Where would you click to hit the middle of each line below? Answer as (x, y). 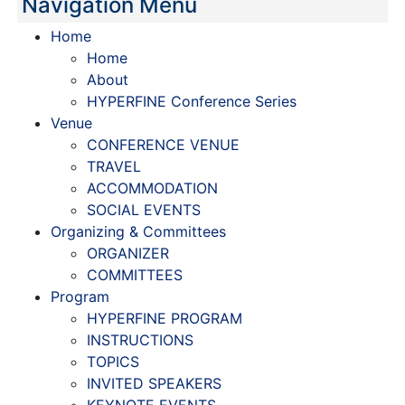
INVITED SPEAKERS (154, 383)
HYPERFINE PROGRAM (165, 318)
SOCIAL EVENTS (144, 210)
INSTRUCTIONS (140, 340)
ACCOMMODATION (152, 188)
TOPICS (113, 362)
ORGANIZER (128, 253)
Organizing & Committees (138, 231)
